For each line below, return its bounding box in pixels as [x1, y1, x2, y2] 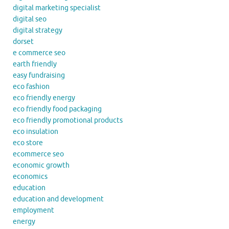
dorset [13, 37, 34, 46]
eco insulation [13, 127, 58, 136]
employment [13, 205, 54, 215]
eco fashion [13, 82, 50, 91]
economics [13, 172, 48, 181]
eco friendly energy [13, 93, 75, 102]
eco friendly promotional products [13, 116, 123, 125]
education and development [13, 194, 104, 203]
